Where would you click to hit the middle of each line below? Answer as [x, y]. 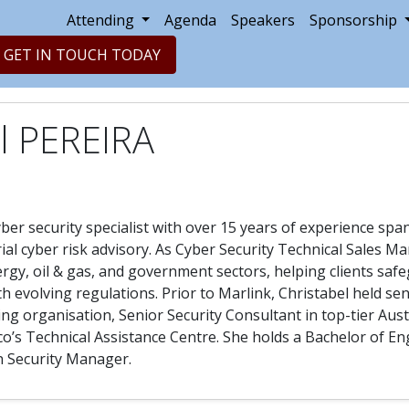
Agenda [191, 20]
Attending [102, 20]
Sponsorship [356, 20]
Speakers [263, 20]
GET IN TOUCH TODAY [82, 55]
